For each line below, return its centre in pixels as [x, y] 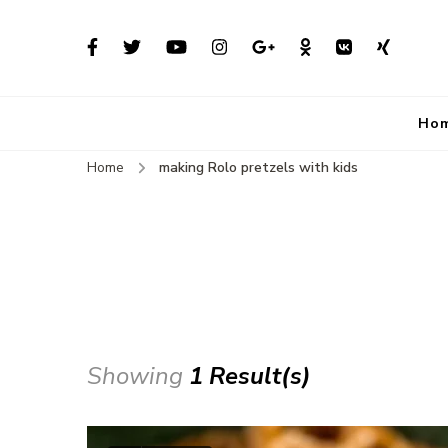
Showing [138, 376]
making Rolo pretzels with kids [258, 167]
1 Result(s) [250, 376]
